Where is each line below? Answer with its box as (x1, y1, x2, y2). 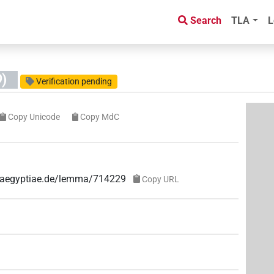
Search (190, 15, 222, 27)
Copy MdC (80, 112, 120, 122)
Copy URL (141, 174, 179, 184)
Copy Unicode (7, 112, 60, 122)
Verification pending (36, 76, 113, 87)
